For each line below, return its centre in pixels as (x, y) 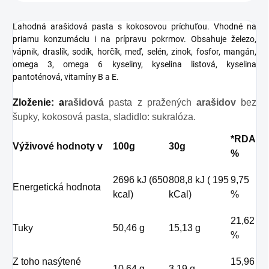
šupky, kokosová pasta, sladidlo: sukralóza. (104, 117)
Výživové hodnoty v (58, 147)
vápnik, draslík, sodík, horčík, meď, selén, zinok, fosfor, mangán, (134, 52)
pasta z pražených (153, 103)
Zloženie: (33, 103)
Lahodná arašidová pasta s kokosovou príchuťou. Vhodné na (134, 27)
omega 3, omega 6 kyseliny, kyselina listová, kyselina (134, 65)
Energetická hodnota (57, 187)
